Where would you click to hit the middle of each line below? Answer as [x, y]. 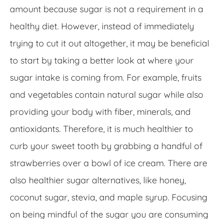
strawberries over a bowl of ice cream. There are [109, 163]
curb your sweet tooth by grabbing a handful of [106, 146]
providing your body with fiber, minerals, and [100, 111]
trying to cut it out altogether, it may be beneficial [109, 43]
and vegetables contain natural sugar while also [107, 94]
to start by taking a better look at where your [102, 60]
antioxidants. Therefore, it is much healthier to [101, 129]
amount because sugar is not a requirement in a [107, 9]
